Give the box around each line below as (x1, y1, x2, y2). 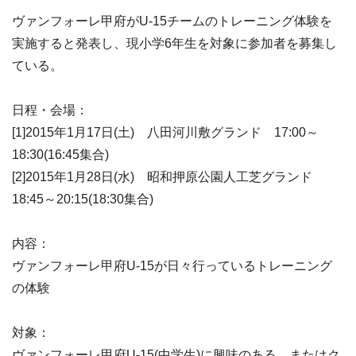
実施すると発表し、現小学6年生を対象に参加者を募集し (12, 37, 337, 50)
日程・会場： (12, 103, 88, 117)
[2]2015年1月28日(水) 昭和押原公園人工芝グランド (12, 170, 325, 184)
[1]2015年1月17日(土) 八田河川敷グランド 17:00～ (12, 126, 319, 139)
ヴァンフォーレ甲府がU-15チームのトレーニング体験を (12, 14, 332, 28)
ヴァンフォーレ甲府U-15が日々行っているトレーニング (12, 259, 332, 273)
